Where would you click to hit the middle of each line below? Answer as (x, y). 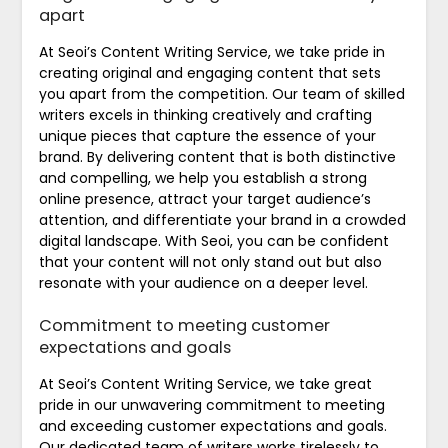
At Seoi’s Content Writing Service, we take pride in (211, 51)
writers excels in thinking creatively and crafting (205, 114)
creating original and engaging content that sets (209, 72)
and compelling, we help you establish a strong (202, 177)
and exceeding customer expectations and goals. (212, 425)
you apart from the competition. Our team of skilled (221, 93)
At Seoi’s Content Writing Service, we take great (205, 383)
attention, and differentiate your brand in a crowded (222, 219)
